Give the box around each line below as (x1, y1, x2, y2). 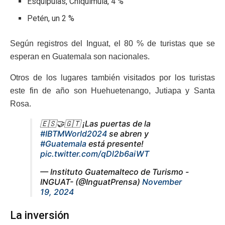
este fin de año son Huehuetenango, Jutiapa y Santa (10, 86, 215, 95)
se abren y (107, 129, 149, 139)
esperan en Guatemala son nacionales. (10, 52, 150, 61)
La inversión (10, 208, 69, 221)
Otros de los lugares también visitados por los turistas (10, 73, 215, 82)
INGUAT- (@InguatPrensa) (40, 177, 142, 187)
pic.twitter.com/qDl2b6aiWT (40, 149, 149, 159)
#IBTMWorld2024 (40, 129, 107, 139)
